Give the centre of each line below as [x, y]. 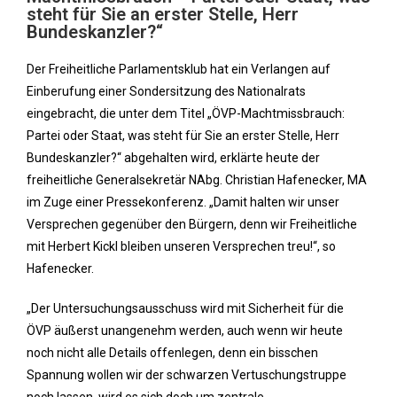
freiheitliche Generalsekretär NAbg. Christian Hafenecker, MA [197, 180]
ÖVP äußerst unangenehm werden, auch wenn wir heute [185, 331]
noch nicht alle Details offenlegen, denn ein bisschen [172, 353]
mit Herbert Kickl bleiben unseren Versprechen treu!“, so [181, 246]
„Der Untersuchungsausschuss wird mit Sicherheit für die [185, 308]
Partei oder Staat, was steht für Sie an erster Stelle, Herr [183, 136]
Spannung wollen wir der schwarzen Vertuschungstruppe [187, 375]
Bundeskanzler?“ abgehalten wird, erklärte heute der [173, 158]
